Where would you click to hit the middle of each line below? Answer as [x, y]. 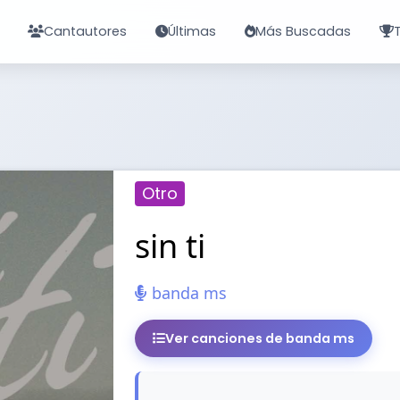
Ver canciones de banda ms [259, 339]
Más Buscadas [303, 31]
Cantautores [85, 31]
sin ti [170, 246]
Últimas [192, 31]
